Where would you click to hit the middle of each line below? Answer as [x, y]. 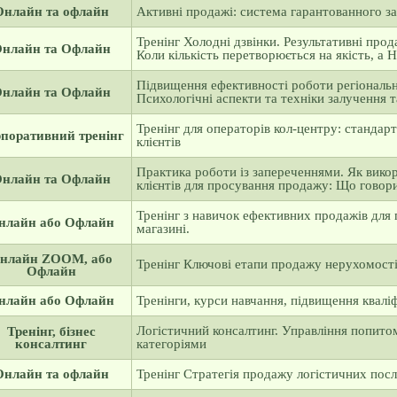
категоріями [171, 344]
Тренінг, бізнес [51, 331]
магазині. [163, 229]
